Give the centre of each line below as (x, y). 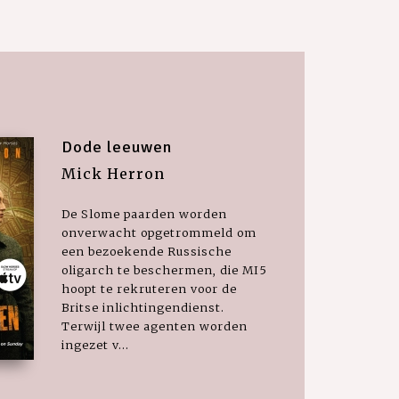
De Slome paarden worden (144, 214)
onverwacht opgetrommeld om (159, 232)
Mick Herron (113, 174)
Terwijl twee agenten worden (155, 326)
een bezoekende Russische (147, 251)
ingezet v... (95, 345)
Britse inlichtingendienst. (143, 307)
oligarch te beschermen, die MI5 (164, 270)
